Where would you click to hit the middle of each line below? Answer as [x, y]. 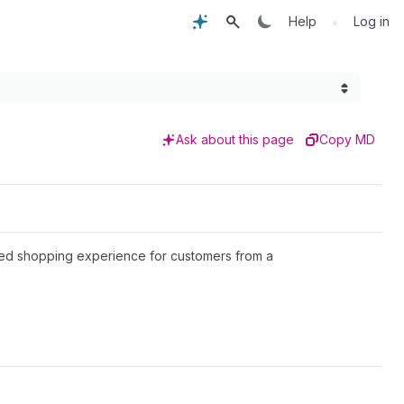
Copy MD [347, 139]
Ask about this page [235, 139]
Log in [372, 21]
